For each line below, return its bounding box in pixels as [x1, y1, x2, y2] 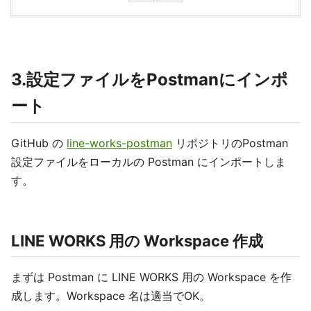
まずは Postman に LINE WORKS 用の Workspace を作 [11, 270, 292, 285]
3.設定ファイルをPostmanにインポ [11, 69, 288, 90]
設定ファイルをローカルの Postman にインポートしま [11, 155, 286, 169]
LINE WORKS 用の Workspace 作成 [11, 232, 263, 251]
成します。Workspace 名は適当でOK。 [11, 289, 210, 303]
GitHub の [11, 136, 67, 151]
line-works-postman [67, 136, 172, 151]
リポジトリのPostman [172, 136, 288, 151]
